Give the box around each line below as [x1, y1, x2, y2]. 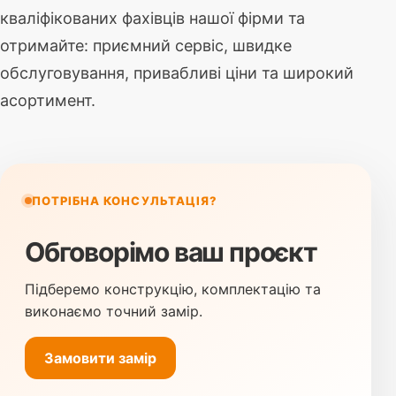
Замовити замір [44, 348, 156, 367]
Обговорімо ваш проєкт [25, 236, 317, 269]
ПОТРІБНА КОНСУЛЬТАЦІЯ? [32, 194, 217, 209]
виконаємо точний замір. [25, 302, 202, 321]
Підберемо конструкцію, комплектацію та [25, 280, 321, 299]
